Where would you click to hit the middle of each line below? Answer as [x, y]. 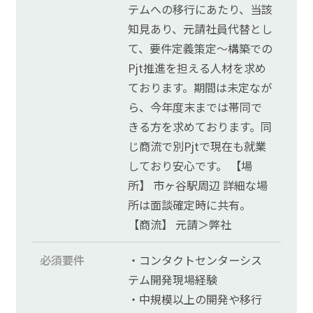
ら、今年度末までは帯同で [195, 107]
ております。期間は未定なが [200, 88]
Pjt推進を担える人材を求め [197, 68]
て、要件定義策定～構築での [201, 49]
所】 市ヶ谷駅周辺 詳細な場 [198, 185]
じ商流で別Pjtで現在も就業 [197, 146]
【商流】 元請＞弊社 [180, 225]
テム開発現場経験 [173, 280]
